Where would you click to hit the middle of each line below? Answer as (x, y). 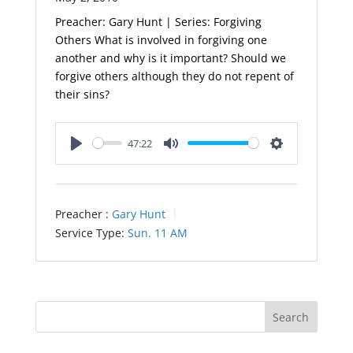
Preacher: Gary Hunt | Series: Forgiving (158, 21)
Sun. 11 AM (157, 233)
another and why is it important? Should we (170, 58)
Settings (298, 159)
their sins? (82, 94)
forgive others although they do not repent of (174, 76)
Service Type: (89, 233)
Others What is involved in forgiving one (161, 39)
